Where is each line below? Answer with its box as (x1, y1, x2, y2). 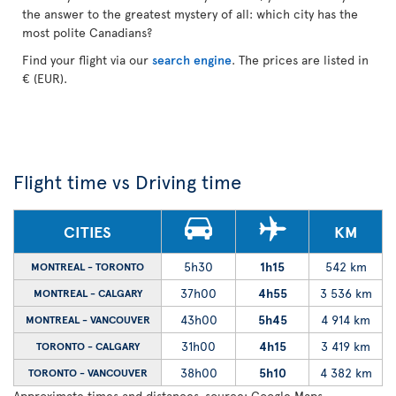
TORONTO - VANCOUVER (27, 365, 148, 379)
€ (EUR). (22, 70, 67, 87)
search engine (152, 51, 232, 68)
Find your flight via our (22, 51, 152, 68)
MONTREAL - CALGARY (33, 286, 142, 300)
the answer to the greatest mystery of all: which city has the (22, 5, 358, 22)
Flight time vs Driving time (13, 168, 241, 194)
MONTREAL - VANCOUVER (25, 312, 150, 326)
